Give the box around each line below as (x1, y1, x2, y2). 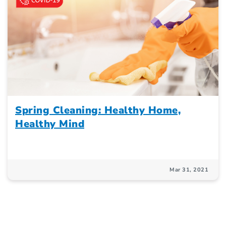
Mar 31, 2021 (169, 166, 208, 174)
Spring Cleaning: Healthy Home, (15, 103, 181, 118)
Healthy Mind (15, 117, 84, 131)
